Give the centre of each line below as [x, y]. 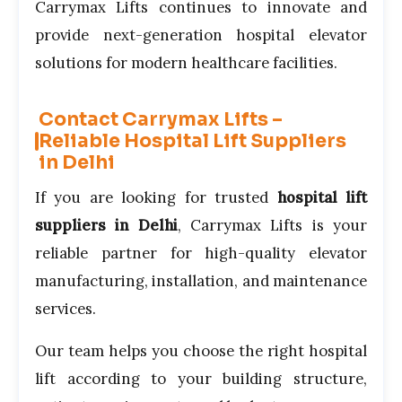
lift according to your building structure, [201, 379]
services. [66, 309]
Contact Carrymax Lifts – [161, 120]
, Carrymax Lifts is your [272, 226]
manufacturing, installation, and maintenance [201, 281]
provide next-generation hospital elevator [201, 35]
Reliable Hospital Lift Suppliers [192, 141]
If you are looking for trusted [156, 198]
